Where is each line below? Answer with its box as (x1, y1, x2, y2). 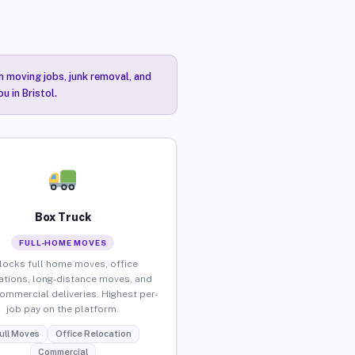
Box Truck (34, 210, 91, 223)
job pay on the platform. (6, 303, 120, 315)
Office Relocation (55, 328, 132, 338)
